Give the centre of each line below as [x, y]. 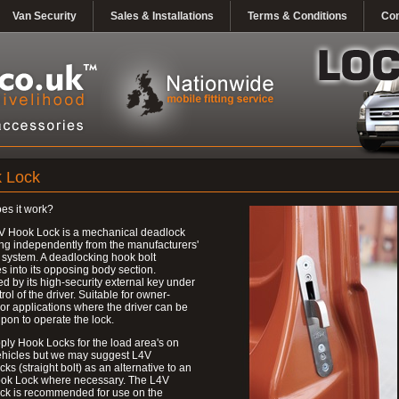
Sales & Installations [162, 16]
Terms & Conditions [297, 16]
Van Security [45, 16]
